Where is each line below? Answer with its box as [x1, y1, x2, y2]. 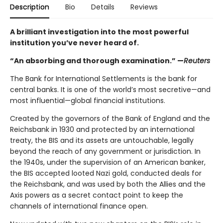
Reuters [184, 55, 210, 66]
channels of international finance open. [10, 201, 148, 211]
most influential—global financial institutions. [10, 95, 165, 106]
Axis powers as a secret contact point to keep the [10, 190, 183, 200]
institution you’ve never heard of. [10, 37, 139, 48]
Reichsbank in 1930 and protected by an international [10, 124, 195, 134]
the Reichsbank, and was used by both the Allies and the [10, 179, 206, 189]
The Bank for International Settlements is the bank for [10, 73, 197, 84]
